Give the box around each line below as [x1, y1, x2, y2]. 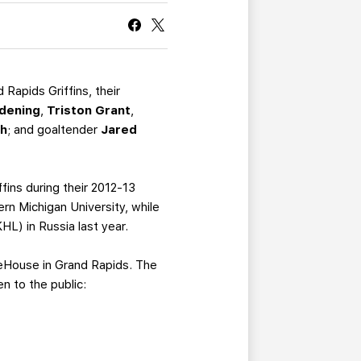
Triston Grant [47, 103, 131, 118]
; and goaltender [7, 122, 102, 138]
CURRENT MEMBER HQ [142, 9, 243, 26]
